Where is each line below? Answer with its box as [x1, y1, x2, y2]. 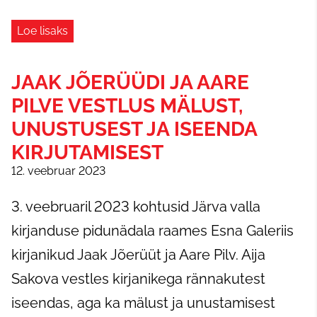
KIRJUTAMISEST [11, 141, 163, 164]
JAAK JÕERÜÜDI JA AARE [11, 71, 249, 94]
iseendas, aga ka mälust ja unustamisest [11, 294, 275, 311]
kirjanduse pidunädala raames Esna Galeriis [11, 222, 294, 239]
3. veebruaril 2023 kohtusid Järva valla [11, 198, 260, 215]
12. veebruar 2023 [11, 164, 105, 178]
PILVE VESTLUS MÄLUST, [11, 94, 243, 117]
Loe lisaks [17, 24, 68, 38]
